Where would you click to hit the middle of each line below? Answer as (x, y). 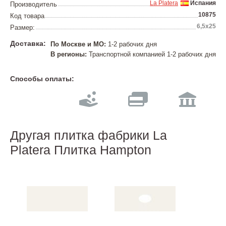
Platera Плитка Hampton (81, 150)
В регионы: (69, 54)
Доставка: (28, 43)
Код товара (27, 16)
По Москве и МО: (78, 44)
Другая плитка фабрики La (89, 135)
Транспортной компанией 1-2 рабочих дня (151, 54)
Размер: (22, 27)
